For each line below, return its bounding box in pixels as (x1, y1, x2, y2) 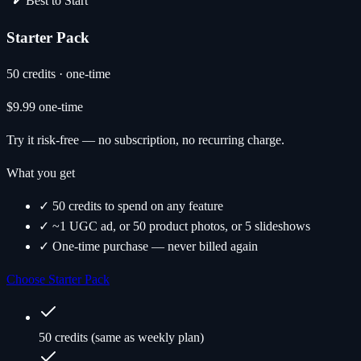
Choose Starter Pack (6, 272, 110, 287)
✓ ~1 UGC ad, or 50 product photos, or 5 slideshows (39, 219, 310, 234)
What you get (6, 166, 75, 180)
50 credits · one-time (6, 67, 110, 81)
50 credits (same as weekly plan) (39, 330, 204, 345)
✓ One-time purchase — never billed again (39, 239, 258, 254)
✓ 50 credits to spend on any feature (39, 199, 223, 214)
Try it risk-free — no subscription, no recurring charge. (6, 133, 284, 147)
